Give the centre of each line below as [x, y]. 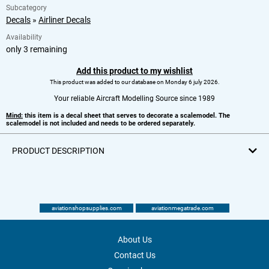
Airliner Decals [65, 20]
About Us [134, 239]
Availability [24, 37]
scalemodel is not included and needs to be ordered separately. [101, 123]
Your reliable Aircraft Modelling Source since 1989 [134, 98]
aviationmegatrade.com [183, 208]
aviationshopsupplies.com [86, 208]
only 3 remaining [37, 49]
